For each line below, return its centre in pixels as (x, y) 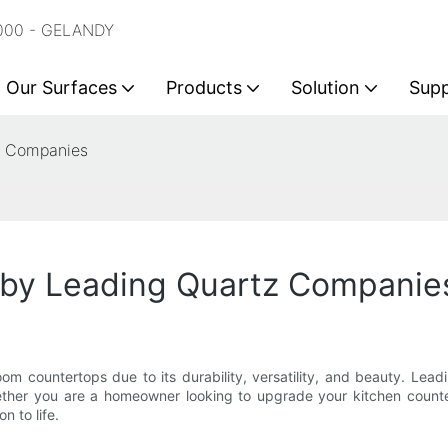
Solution (325, 87)
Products (204, 87)
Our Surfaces (61, 87)
